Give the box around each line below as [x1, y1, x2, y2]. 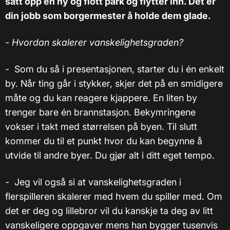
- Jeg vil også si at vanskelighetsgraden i [5, 176, 181, 187]
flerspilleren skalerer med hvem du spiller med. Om [5, 190, 222, 202]
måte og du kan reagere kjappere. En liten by [5, 92, 197, 103]
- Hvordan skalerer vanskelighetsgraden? [5, 36, 183, 48]
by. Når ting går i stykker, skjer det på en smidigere [5, 78, 223, 89]
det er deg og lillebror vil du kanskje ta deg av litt [5, 205, 213, 216]
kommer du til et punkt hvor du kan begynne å [5, 135, 202, 146]
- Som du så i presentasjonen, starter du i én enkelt [5, 63, 224, 74]
